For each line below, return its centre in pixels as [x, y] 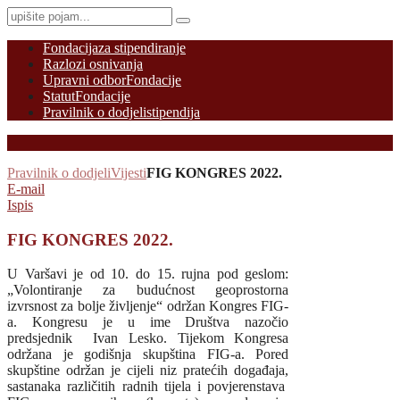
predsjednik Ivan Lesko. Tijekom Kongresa [148, 338]
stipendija [173, 112]
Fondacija [71, 48]
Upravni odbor [84, 80]
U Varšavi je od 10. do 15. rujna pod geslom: [148, 274]
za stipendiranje [142, 48]
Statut [59, 96]
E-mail [26, 189]
